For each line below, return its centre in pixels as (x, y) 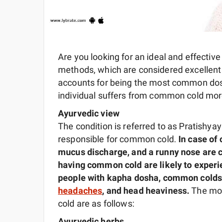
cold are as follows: (96, 204)
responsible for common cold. (118, 139)
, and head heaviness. (147, 191)
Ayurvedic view (89, 113)
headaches (80, 191)
